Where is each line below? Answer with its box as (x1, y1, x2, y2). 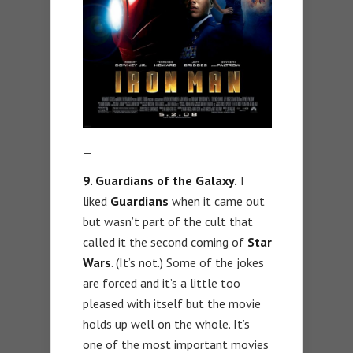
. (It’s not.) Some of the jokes (111, 254, 264, 270)
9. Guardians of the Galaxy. (83, 172, 237, 188)
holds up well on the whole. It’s (83, 315, 250, 332)
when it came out (169, 192, 265, 209)
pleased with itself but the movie (83, 295, 261, 311)
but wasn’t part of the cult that (83, 213, 253, 229)
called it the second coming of (83, 233, 247, 250)
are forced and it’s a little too (83, 274, 240, 291)
